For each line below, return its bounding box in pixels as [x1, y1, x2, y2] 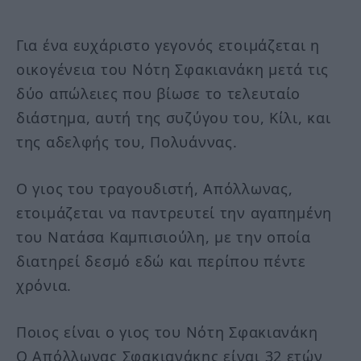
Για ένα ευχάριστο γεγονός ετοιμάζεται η [16, 35, 321, 56]
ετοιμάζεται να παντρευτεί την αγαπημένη [16, 202, 333, 222]
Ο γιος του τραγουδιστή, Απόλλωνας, [16, 178, 293, 198]
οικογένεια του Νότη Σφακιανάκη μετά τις [16, 60, 330, 80]
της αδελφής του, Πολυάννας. [16, 132, 238, 152]
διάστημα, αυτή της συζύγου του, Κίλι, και [16, 108, 331, 128]
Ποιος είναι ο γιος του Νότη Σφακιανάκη [16, 322, 318, 342]
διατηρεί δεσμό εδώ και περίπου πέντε [16, 251, 306, 271]
